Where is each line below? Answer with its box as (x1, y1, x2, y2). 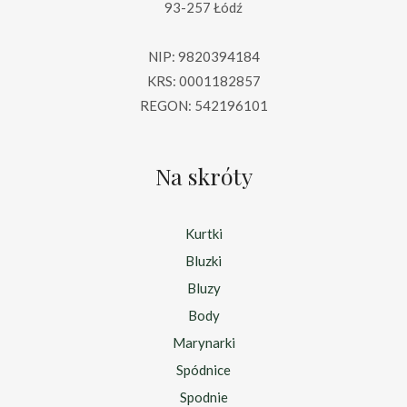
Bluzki (185, 252, 222, 269)
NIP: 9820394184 (147, 48, 260, 65)
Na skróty (154, 161, 253, 192)
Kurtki (184, 224, 223, 242)
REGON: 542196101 (139, 97, 268, 114)
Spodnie (179, 388, 228, 405)
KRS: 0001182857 (146, 73, 261, 90)
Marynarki (172, 333, 235, 351)
